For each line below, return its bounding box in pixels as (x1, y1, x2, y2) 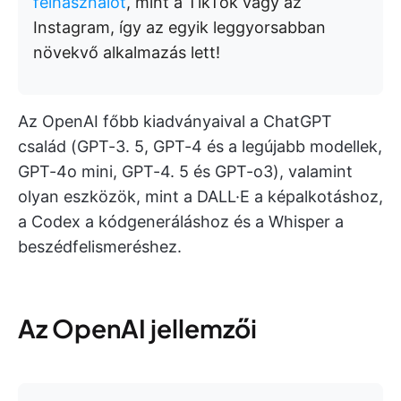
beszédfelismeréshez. (18, 236, 182, 256)
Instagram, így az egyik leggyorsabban (33, 17, 326, 37)
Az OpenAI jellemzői (18, 311, 257, 344)
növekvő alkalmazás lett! (33, 42, 220, 62)
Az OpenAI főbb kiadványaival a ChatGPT (18, 111, 332, 131)
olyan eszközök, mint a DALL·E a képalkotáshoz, (18, 186, 383, 206)
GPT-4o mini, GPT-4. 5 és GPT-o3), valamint (18, 161, 353, 181)
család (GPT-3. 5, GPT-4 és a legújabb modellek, (18, 136, 382, 156)
